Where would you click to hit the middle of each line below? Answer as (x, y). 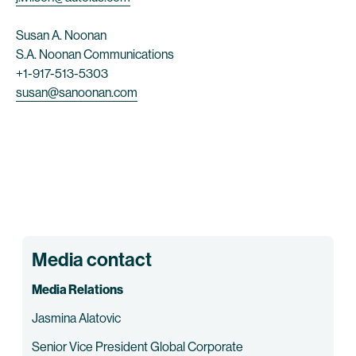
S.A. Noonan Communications (97, 54)
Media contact (92, 260)
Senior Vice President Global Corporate (137, 347)
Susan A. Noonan (62, 35)
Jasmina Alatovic (76, 318)
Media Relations (77, 290)
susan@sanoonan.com (77, 93)
